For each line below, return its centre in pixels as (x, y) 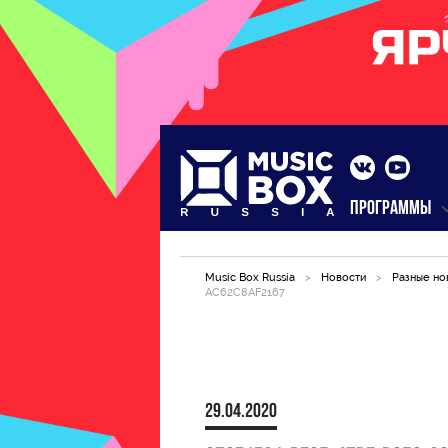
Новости (343, 277)
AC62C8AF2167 (245, 292)
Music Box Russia (250, 277)
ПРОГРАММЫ (390, 209)
